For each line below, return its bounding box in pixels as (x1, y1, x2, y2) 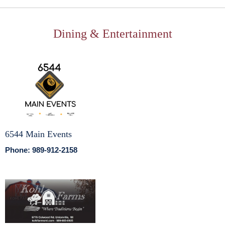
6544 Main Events (5, 129, 72, 140)
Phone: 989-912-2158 (5, 146, 77, 155)
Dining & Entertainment (53, 27, 172, 41)
